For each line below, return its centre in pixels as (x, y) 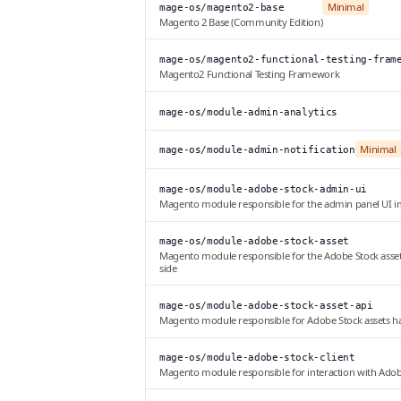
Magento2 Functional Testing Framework (250, 74)
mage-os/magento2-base (222, 8)
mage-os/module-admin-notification (257, 150)
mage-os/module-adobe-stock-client (257, 358)
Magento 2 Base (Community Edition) (241, 22)
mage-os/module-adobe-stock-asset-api (266, 306)
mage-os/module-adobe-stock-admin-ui (263, 190)
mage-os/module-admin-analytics (248, 113)
